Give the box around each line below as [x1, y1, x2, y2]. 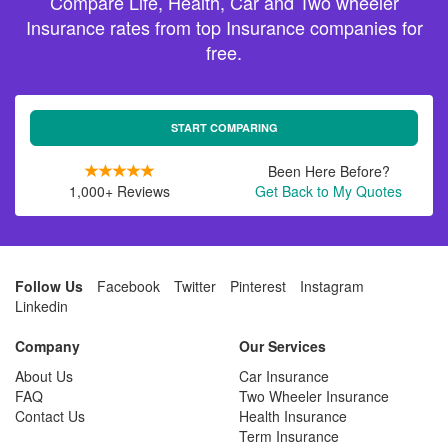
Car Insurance [239, 366, 329, 387]
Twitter [174, 276, 216, 297]
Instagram [300, 276, 364, 297]
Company [15, 336, 80, 357]
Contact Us [15, 406, 85, 427]
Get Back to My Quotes [255, 181, 402, 202]
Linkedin [15, 296, 68, 317]
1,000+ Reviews [69, 181, 170, 202]
